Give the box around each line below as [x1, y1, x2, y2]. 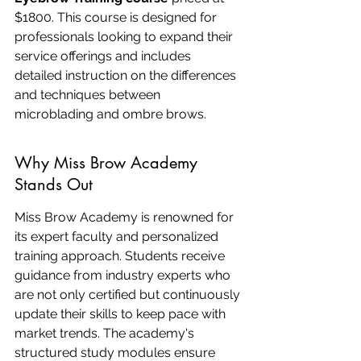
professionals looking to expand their [15, 29, 236, 44]
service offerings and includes [15, 48, 194, 64]
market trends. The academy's [15, 326, 197, 341]
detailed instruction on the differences [15, 68, 239, 83]
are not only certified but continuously [15, 287, 243, 302]
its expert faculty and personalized [15, 229, 222, 244]
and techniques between [15, 87, 164, 102]
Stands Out [15, 174, 93, 195]
